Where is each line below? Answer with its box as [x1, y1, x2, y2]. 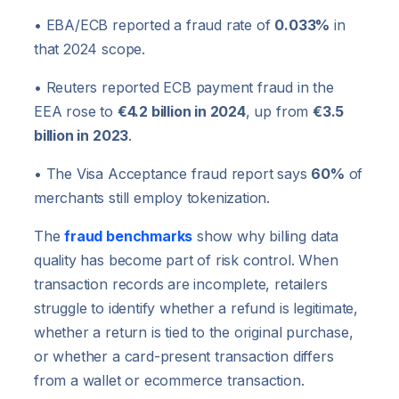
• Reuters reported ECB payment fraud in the [34, 78, 334, 97]
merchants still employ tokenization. [34, 189, 271, 208]
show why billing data [192, 227, 338, 246]
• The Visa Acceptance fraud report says [34, 165, 312, 183]
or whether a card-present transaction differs [34, 347, 334, 366]
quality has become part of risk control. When [34, 251, 338, 270]
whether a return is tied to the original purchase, [34, 323, 354, 342]
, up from [245, 102, 313, 121]
